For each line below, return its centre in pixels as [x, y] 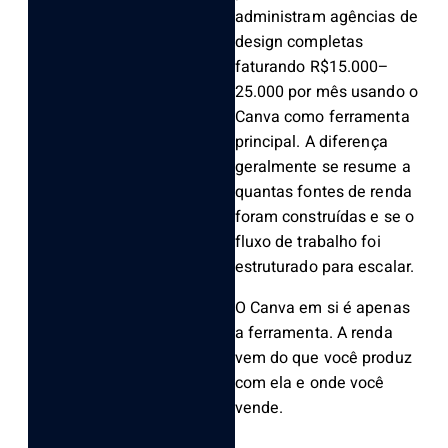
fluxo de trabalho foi [307, 242]
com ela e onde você [309, 383]
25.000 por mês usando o [326, 92]
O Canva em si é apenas [322, 308]
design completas [299, 42]
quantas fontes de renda [323, 192]
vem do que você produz [323, 358]
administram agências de [326, 17]
